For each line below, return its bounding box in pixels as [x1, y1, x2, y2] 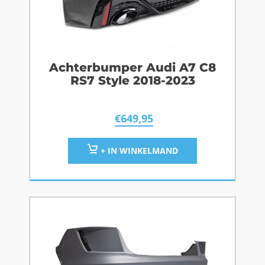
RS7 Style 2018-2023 [70, 73, 195, 88]
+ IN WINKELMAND [98, 145, 178, 157]
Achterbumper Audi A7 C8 [49, 60, 216, 75]
